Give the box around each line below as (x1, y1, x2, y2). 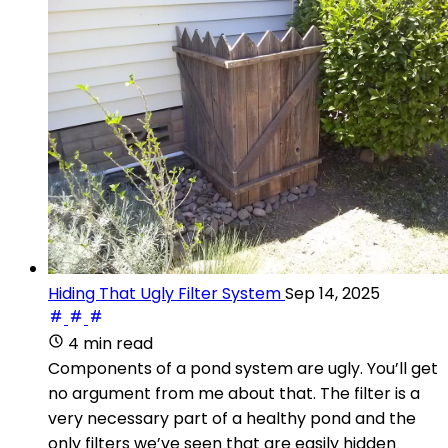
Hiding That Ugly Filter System (48, 281, 281, 305)
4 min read (68, 331, 153, 355)
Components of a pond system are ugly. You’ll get (48, 356, 438, 380)
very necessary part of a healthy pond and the (48, 406, 416, 430)
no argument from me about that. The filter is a (48, 381, 420, 405)
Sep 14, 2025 (285, 281, 380, 305)
